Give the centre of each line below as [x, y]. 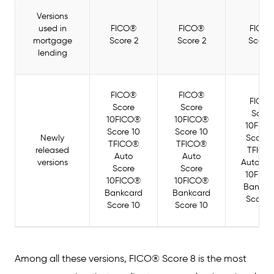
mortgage [52, 41]
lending [52, 53]
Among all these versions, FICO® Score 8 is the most [131, 258]
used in [52, 28]
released [52, 150]
